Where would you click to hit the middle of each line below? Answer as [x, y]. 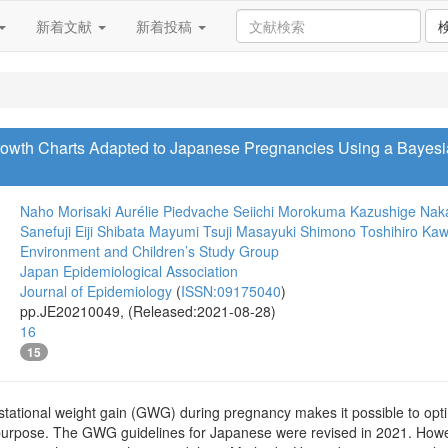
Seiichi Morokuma [289, 211]
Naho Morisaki [65, 211]
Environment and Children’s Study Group [149, 251]
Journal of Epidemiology [96, 291]
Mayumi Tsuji [190, 231]
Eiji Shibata [110, 231]
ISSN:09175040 [231, 291]
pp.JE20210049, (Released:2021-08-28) [148, 311]
